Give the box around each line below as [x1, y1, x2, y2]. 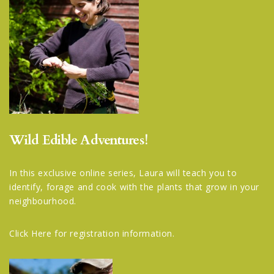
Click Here [9, 227, 52, 239]
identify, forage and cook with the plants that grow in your [9, 180, 260, 193]
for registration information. [51, 227, 175, 239]
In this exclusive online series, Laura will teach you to [9, 166, 237, 179]
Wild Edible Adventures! [9, 130, 147, 149]
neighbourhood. [9, 194, 76, 207]
